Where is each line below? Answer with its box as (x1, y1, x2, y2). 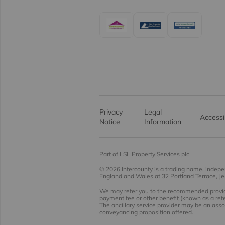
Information (144, 117, 182, 127)
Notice (99, 117, 120, 127)
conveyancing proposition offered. (99, 208, 193, 216)
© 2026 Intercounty (99, 165, 153, 173)
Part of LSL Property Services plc (99, 150, 189, 158)
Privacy (99, 107, 123, 117)
